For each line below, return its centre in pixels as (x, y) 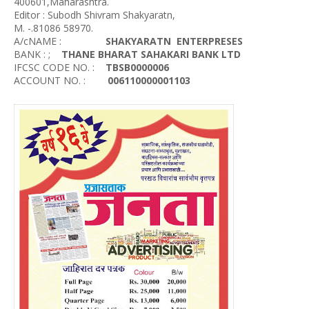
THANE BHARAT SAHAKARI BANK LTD (151, 54)
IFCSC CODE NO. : (60, 67)
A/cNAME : (60, 41)
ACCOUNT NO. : (61, 80)
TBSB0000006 (137, 67)
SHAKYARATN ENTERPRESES (174, 41)
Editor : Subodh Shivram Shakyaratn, (112, 15)
